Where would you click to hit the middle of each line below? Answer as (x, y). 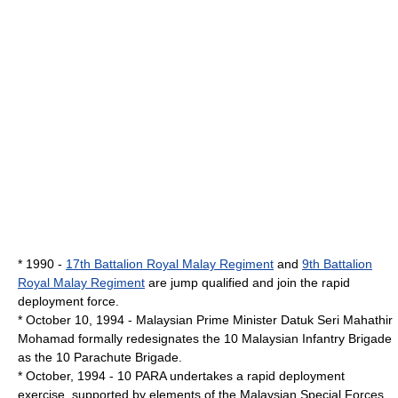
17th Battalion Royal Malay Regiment (170, 264)
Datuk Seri (310, 320)
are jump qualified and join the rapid (247, 283)
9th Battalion (337, 264)
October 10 (57, 320)
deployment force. (68, 301)
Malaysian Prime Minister (207, 320)
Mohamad (46, 338)
